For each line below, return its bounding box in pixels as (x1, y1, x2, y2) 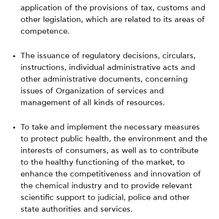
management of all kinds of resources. (21, 98, 165, 107)
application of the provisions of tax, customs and (21, 3, 206, 12)
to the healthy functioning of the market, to (21, 158, 185, 166)
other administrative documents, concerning (21, 75, 188, 83)
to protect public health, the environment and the (21, 134, 208, 143)
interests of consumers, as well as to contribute (21, 146, 199, 154)
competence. (21, 27, 70, 35)
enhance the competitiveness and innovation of (21, 170, 201, 178)
